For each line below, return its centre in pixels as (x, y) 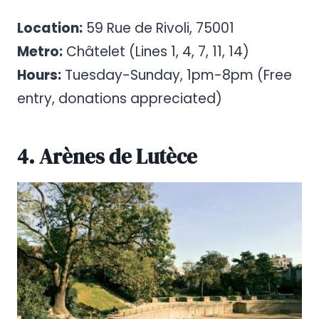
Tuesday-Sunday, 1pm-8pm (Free (177, 75)
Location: (50, 28)
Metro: (40, 52)
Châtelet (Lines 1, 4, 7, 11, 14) (156, 52)
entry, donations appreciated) (120, 99)
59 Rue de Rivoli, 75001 (158, 28)
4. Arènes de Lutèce (107, 156)
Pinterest (52, 222)
